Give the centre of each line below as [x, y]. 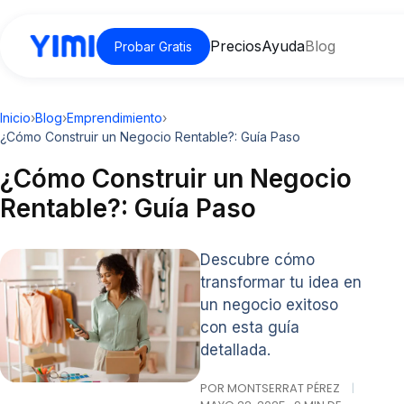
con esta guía [249, 327]
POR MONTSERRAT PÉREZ [271, 388]
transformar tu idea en [280, 282]
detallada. [235, 350]
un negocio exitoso [269, 305]
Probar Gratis [153, 46]
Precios [236, 46]
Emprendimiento [115, 118]
